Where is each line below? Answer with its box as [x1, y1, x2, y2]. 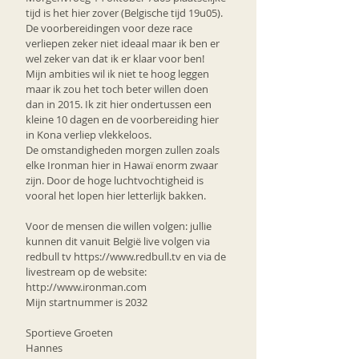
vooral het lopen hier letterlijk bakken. [26, 188, 206, 203]
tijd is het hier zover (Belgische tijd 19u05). [26, 5, 223, 20]
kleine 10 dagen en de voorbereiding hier [26, 111, 221, 127]
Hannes [26, 340, 63, 355]
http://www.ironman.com [26, 279, 147, 294]
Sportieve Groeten [26, 325, 113, 340]
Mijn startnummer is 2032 [26, 294, 147, 309]
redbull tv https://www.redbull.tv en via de [26, 248, 228, 264]
